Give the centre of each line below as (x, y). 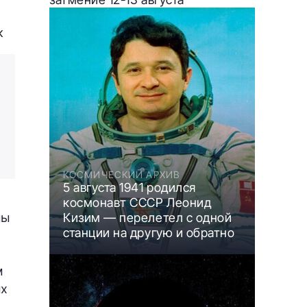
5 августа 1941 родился (130, 187)
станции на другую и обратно (149, 232)
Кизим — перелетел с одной (148, 217)
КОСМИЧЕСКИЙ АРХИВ (122, 174)
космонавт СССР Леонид (137, 202)
